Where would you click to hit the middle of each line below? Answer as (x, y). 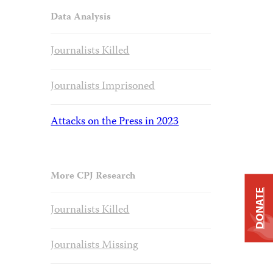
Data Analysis (81, 18)
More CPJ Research (93, 177)
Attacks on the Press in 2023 (115, 122)
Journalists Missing (95, 246)
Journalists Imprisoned (103, 87)
